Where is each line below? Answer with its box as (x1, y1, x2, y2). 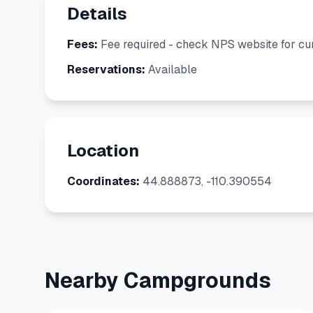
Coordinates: (67, 174, 140, 189)
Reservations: (67, 62, 145, 77)
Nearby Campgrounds (45, 267, 271, 294)
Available (145, 62, 197, 77)
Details (67, 3, 127, 24)
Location (67, 140, 139, 161)
